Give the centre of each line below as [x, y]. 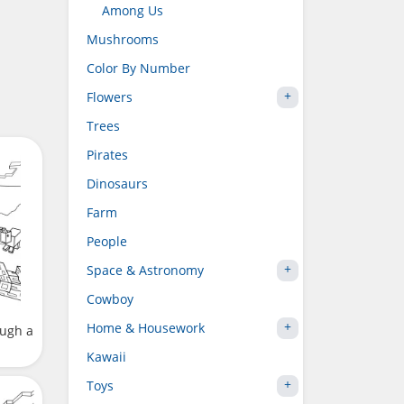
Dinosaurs [117, 184]
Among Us [133, 10]
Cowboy [110, 299]
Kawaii [106, 357]
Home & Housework [146, 328]
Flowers [110, 97]
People [107, 241]
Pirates [107, 155]
